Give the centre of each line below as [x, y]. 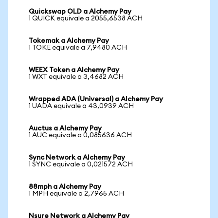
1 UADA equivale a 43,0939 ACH [81, 106]
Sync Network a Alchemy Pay [77, 158]
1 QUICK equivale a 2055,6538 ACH [86, 18]
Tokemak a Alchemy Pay [69, 41]
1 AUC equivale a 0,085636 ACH [80, 135]
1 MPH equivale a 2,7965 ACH [76, 194]
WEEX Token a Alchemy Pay [74, 70]
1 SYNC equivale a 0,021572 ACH [81, 164]
